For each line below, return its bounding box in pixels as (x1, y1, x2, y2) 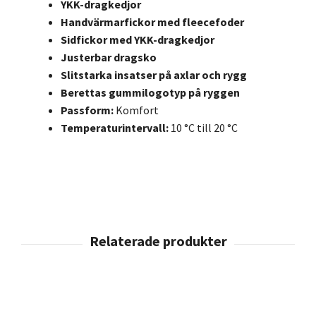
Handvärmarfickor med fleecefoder (61, 15, 244, 30)
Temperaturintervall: (61, 121, 169, 135)
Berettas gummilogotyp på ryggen (61, 85, 240, 100)
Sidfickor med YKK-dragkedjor (61, 32, 214, 47)
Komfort (114, 103, 159, 118)
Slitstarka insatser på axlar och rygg (61, 68, 247, 83)
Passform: (61, 103, 114, 118)
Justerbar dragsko (61, 50, 157, 65)
